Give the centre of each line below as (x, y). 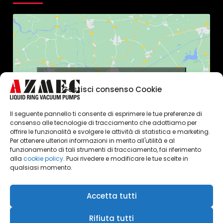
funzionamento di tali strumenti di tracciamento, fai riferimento (106, 150)
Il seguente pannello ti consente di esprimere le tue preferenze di (106, 114)
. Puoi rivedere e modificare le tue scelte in (126, 159)
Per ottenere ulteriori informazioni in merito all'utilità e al (92, 141)
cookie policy (43, 159)
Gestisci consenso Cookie (111, 89)
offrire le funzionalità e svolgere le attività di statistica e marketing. (110, 132)
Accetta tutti (111, 196)
